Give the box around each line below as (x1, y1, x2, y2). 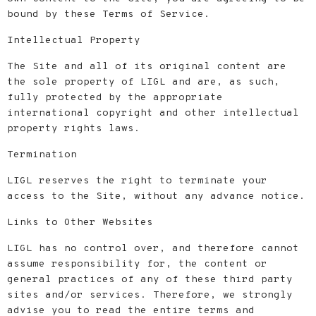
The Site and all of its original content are (7, 61, 286, 73)
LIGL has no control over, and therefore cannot (7, 243, 299, 255)
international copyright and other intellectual (7, 107, 299, 119)
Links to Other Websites (7, 217, 153, 229)
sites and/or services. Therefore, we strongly (7, 289, 293, 301)
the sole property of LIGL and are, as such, (7, 76, 280, 88)
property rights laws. (7, 123, 140, 135)
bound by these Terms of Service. (7, 8, 210, 20)
